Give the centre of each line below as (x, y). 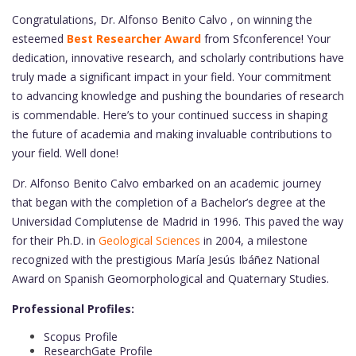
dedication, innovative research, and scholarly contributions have (178, 58)
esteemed (39, 39)
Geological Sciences (149, 241)
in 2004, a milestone (254, 241)
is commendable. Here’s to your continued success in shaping (170, 115)
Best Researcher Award (134, 39)
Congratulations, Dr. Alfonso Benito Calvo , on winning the (162, 20)
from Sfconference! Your (266, 39)
